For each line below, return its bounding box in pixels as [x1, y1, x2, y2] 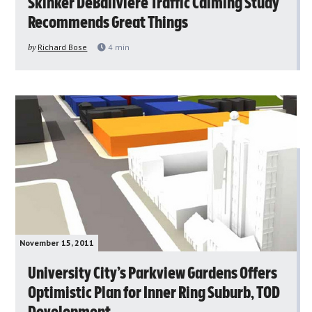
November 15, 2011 [19, 237, 95, 248]
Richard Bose [38, 41, 88, 52]
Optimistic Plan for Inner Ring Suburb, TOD [28, 284, 281, 302]
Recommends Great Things [28, 14, 189, 31]
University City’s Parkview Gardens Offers [28, 265, 278, 282]
